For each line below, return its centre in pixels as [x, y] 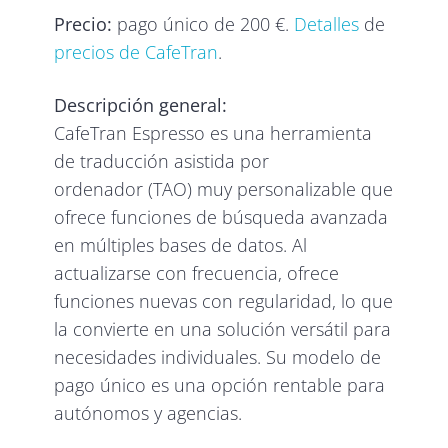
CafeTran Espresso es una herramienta [213, 133]
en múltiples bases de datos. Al [181, 245]
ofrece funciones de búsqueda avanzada [221, 217]
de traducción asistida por [162, 161]
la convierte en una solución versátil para [223, 329]
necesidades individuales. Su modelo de [218, 357]
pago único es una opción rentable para [220, 385]
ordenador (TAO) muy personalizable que [224, 189]
